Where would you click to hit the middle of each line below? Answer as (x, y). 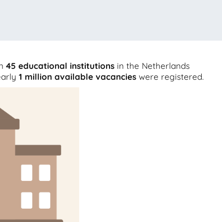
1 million (35, 77)
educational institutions (66, 66)
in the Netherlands (152, 66)
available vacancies (95, 77)
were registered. (170, 77)
